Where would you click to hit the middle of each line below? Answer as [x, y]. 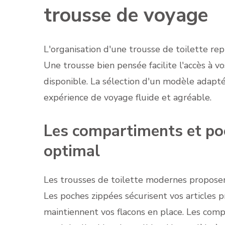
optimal [72, 151]
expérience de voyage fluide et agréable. [128, 98]
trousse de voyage [126, 16]
